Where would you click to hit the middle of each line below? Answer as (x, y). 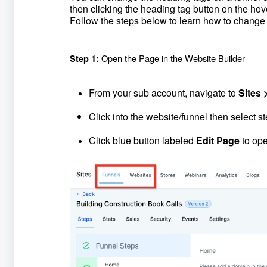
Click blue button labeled (141, 140)
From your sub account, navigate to (162, 93)
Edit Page (218, 140)
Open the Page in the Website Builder (172, 58)
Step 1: (84, 59)
